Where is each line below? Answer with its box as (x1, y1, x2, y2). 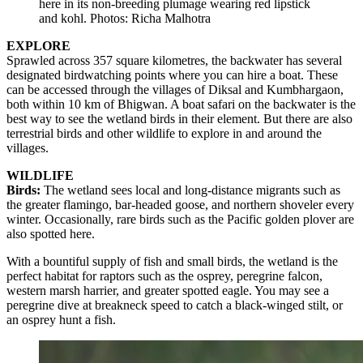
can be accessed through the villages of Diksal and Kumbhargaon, (6, 82, 344, 96)
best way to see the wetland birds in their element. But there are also (6, 111, 352, 126)
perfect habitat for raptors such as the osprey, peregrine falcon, (6, 268, 322, 283)
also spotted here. (6, 226, 95, 241)
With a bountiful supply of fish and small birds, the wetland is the (6, 254, 338, 268)
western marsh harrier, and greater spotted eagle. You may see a (6, 283, 329, 297)
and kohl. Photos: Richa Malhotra (39, 11, 211, 25)
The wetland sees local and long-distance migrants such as (41, 182, 340, 197)
